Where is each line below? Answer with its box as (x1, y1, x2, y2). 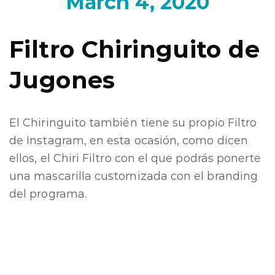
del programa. (9, 187, 87, 201)
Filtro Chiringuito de (9, 35, 260, 64)
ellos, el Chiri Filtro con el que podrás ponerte (9, 152, 261, 165)
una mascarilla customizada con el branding (9, 169, 258, 183)
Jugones (9, 66, 115, 95)
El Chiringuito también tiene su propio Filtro (9, 116, 257, 130)
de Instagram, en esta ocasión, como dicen (9, 134, 248, 147)
